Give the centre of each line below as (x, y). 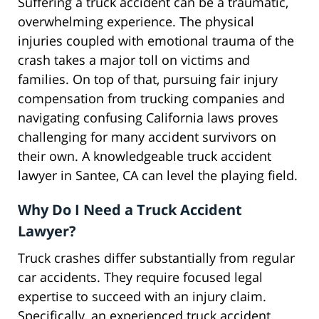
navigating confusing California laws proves (148, 118)
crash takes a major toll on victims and (134, 60)
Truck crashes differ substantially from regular (156, 258)
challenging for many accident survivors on (147, 137)
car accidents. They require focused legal (140, 277)
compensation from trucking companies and (151, 99)
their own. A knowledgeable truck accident (145, 156)
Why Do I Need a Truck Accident (130, 210)
